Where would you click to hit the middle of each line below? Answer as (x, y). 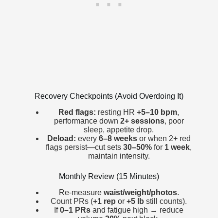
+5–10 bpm (157, 112)
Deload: (61, 138)
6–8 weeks (118, 138)
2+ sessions (142, 121)
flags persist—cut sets (84, 147)
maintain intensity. (119, 156)
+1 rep (104, 201)
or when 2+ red (164, 138)
